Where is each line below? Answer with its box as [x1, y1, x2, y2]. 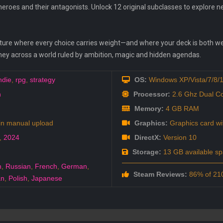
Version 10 [161, 133, 197, 142]
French [35, 162, 57, 171]
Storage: [130, 148, 161, 156]
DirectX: [132, 133, 161, 142]
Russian [5, 162, 31, 171]
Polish [8, 174, 27, 183]
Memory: [132, 105, 164, 113]
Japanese [31, 174, 62, 183]
